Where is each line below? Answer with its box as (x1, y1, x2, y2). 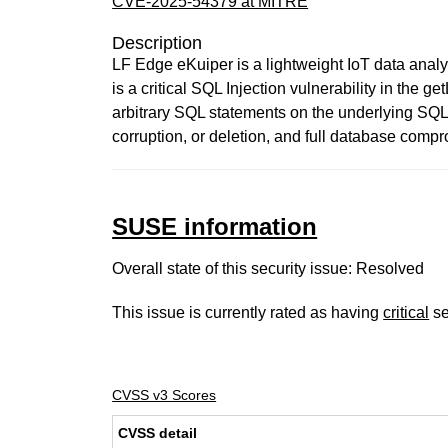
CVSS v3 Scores (112, 387, 217, 403)
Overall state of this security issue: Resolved (112, 260, 425, 277)
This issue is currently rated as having (112, 304, 384, 321)
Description (112, 33, 203, 53)
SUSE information (112, 213, 318, 240)
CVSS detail (118, 425, 198, 441)
